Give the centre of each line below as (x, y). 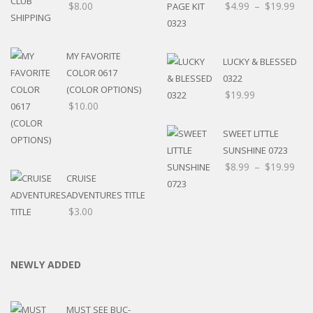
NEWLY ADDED (46, 265)
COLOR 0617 (92, 73)
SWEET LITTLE (251, 134)
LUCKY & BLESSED (260, 62)
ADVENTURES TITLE (106, 195)
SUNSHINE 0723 (255, 151)
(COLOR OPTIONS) (104, 90)
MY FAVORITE (94, 56)
